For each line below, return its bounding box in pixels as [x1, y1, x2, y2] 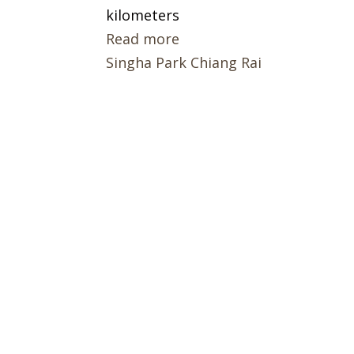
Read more [106, 28, 180, 48]
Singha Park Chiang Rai [106, 52, 262, 72]
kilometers [106, 5, 180, 24]
